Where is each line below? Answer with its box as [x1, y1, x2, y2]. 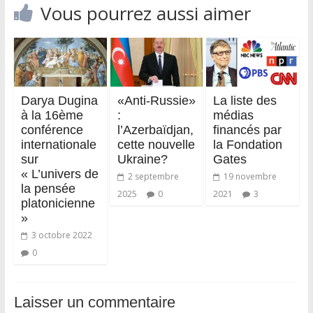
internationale [20, 137, 96, 152]
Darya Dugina [20, 93, 98, 108]
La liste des [213, 93, 277, 108]
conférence [20, 122, 83, 137]
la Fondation [213, 137, 283, 152]
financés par [213, 122, 282, 137]
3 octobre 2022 [31, 228, 92, 241]
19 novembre [224, 170, 277, 182]
